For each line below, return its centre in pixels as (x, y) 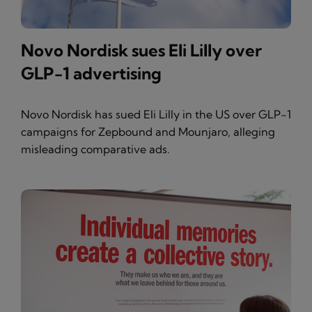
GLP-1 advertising (91, 73)
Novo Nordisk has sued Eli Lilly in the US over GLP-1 (156, 114)
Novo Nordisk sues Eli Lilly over (141, 50)
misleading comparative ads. (95, 149)
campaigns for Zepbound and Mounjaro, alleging (148, 132)
